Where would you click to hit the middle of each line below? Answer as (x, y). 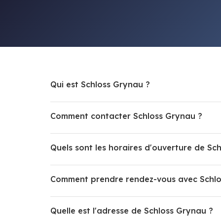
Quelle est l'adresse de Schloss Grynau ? (132, 210)
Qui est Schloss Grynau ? (100, 84)
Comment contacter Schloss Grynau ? (126, 116)
